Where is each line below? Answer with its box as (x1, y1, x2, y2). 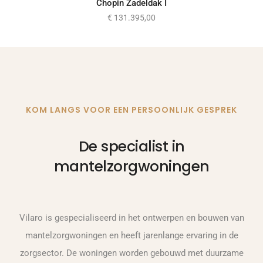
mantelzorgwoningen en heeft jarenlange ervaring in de (25, 230, 238, 241)
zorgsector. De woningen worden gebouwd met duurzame (19, 247, 244, 258)
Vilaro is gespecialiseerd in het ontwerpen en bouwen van (19, 212, 244, 223)
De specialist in (78, 136, 185, 157)
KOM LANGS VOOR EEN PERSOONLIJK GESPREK (26, 103, 237, 116)
